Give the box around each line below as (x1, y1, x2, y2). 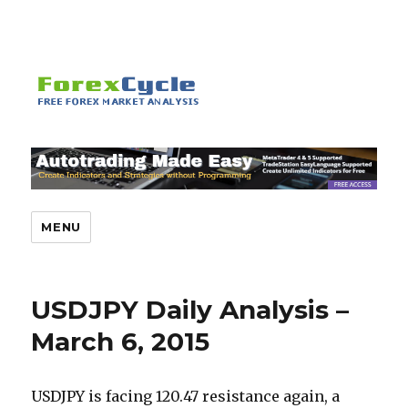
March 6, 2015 (31, 326, 210, 358)
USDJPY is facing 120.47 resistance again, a (31, 387, 341, 406)
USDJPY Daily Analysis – (31, 294, 350, 326)
